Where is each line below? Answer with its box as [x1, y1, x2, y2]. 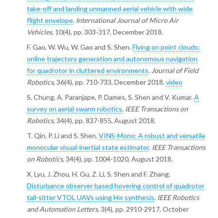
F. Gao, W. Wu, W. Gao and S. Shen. [26, 43, 132, 52]
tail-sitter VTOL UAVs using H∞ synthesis [26, 193, 154, 202]
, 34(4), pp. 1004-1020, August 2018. [62, 155, 173, 163]
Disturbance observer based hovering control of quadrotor [26, 182, 204, 190]
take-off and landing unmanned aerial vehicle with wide [26, 4, 193, 13]
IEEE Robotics [157, 193, 199, 202]
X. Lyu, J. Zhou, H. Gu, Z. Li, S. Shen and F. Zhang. [26, 170, 170, 179]
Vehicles [26, 28, 52, 36]
